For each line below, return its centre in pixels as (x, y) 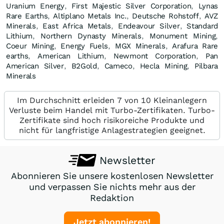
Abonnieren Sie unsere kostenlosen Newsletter (112, 175)
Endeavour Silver (149, 26)
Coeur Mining (30, 46)
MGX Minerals (140, 46)
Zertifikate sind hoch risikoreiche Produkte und (112, 120)
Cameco (118, 66)
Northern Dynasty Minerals (91, 36)
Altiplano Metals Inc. (90, 16)
